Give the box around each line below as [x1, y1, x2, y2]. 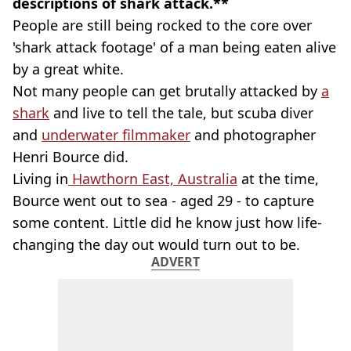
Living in [13, 169, 68, 188]
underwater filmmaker [42, 125, 190, 144]
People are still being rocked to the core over [13, 16, 312, 34]
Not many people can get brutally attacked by [13, 81, 321, 100]
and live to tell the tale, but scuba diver [49, 103, 313, 122]
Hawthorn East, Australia [68, 169, 237, 188]
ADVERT [151, 253, 200, 270]
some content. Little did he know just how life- [13, 213, 322, 232]
